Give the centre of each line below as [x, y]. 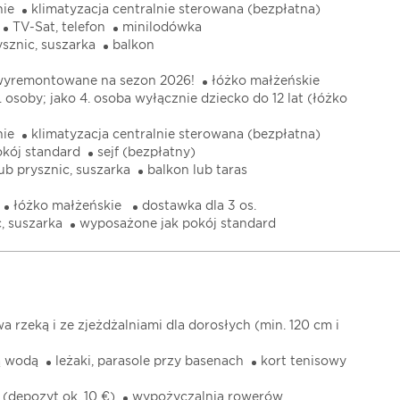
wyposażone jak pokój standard [178, 224]
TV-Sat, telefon [59, 28]
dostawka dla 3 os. [199, 206]
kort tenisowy [304, 362]
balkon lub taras [197, 171]
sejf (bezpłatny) [146, 153]
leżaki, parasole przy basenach [150, 362]
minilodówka [162, 28]
